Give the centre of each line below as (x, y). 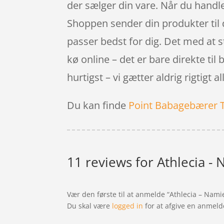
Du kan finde (98, 105)
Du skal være (90, 206)
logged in (128, 206)
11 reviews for (112, 162)
